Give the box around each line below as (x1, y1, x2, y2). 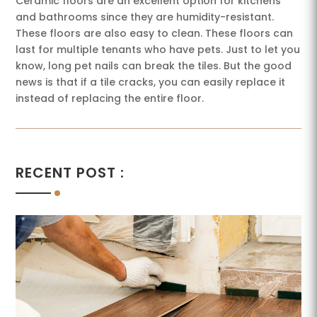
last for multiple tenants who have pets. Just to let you (16, 42, 301, 57)
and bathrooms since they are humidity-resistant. (16, 9, 275, 24)
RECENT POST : (16, 162, 125, 183)
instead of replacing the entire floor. (16, 91, 204, 105)
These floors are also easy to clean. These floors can (16, 25, 294, 40)
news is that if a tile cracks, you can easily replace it (16, 74, 286, 89)
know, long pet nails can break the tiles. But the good (16, 58, 292, 73)
